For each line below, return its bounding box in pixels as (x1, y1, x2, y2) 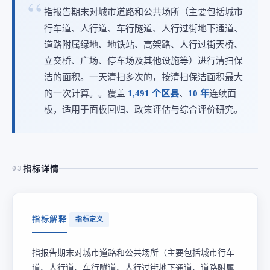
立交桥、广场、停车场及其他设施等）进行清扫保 (44, 55, 243, 66)
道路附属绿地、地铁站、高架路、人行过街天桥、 (44, 39, 243, 49)
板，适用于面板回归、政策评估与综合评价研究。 (44, 104, 243, 115)
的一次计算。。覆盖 (44, 88, 128, 98)
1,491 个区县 (128, 88, 179, 98)
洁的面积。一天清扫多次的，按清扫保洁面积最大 (44, 72, 243, 82)
